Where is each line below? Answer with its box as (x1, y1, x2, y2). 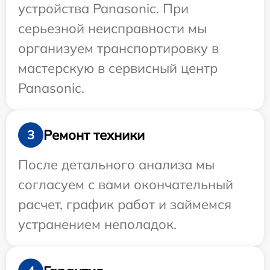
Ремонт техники (43, 126, 145, 143)
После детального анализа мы (18, 156, 215, 173)
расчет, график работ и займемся (18, 196, 231, 213)
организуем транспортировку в (18, 40, 219, 57)
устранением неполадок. (18, 216, 177, 233)
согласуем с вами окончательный (18, 176, 233, 193)
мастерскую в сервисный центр (18, 60, 218, 77)
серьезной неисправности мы (18, 20, 207, 37)
